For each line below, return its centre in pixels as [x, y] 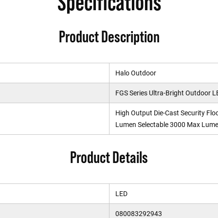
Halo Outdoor [136, 73]
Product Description [109, 36]
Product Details [109, 157]
